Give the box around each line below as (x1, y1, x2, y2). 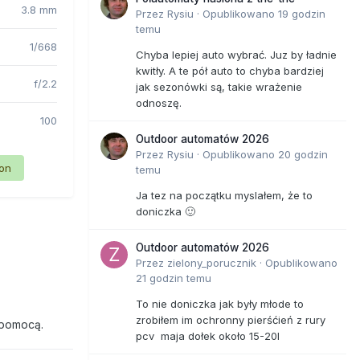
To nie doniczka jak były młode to (136, 297, 304, 310)
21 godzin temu (136, 271, 211, 284)
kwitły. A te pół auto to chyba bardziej (136, 63, 324, 77)
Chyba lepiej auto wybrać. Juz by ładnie (136, 47, 337, 61)
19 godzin (278, 6, 325, 20)
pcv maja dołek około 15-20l (136, 329, 286, 342)
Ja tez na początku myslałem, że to (136, 188, 313, 202)
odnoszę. (136, 96, 182, 109)
